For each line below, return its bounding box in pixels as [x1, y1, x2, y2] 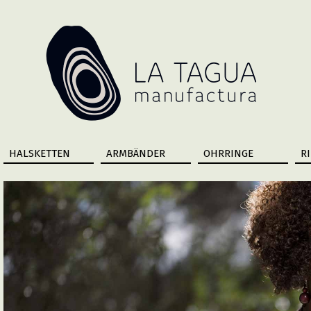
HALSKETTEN [9, 147, 70, 160]
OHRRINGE [203, 147, 253, 160]
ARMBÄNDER [106, 147, 165, 160]
